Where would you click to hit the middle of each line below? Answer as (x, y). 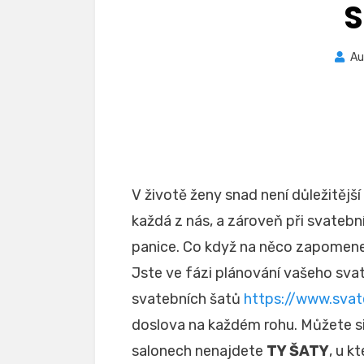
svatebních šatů (188, 299)
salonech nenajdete (199, 351)
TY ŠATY (298, 351)
